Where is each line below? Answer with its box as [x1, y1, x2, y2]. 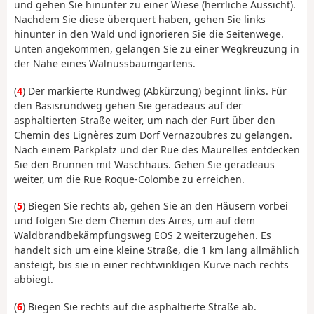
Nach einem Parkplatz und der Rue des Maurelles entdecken [14, 142, 300, 156]
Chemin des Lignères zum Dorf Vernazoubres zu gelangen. [14, 128, 292, 142]
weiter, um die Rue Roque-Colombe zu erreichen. [14, 172, 245, 186]
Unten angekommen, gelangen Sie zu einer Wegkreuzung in [14, 42, 299, 56]
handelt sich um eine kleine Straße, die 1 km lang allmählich [14, 243, 299, 257]
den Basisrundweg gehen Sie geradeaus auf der [14, 98, 243, 112]
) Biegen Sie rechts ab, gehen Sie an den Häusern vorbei [22, 199, 288, 213]
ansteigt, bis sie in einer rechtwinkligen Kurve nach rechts [14, 258, 289, 272]
